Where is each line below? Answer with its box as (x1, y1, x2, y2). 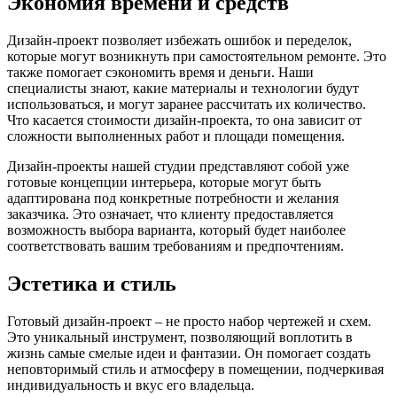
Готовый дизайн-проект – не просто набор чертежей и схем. (7, 313, 371, 329)
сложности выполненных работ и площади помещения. (7, 128, 345, 144)
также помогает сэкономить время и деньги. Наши (7, 64, 314, 80)
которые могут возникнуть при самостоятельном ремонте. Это (7, 48, 386, 64)
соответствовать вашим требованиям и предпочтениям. (7, 237, 344, 253)
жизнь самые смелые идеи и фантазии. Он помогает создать (7, 345, 370, 361)
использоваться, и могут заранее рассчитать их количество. (7, 96, 366, 112)
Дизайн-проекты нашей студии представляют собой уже (7, 158, 349, 174)
